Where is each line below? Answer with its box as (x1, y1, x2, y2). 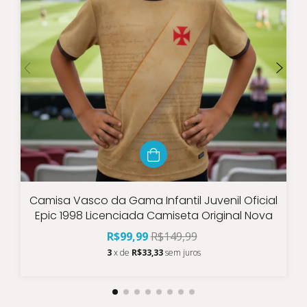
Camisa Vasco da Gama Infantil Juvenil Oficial (29, 192, 278, 208)
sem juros (164, 246, 201, 258)
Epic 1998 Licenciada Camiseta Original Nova (34, 207, 273, 223)
